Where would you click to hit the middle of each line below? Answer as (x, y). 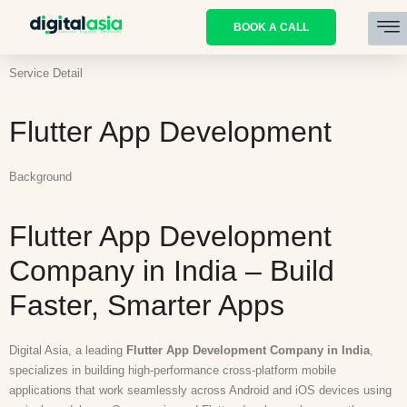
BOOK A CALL (271, 27)
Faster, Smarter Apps (147, 305)
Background (40, 177)
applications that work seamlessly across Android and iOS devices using (200, 390)
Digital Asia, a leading (68, 350)
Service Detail (46, 73)
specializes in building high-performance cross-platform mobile (173, 370)
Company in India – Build (172, 270)
